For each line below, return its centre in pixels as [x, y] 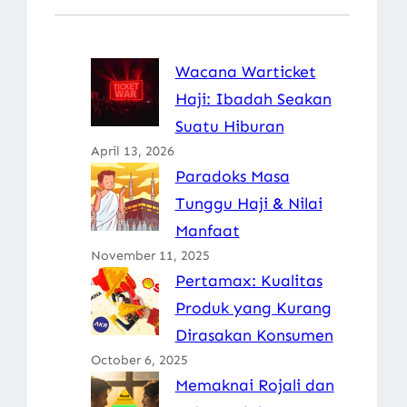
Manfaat [207, 230]
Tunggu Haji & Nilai [248, 203]
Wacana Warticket [245, 71]
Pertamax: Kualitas [248, 280]
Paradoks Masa [232, 176]
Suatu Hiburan [229, 126]
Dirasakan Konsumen [254, 335]
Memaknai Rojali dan [254, 385]
